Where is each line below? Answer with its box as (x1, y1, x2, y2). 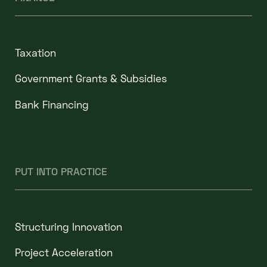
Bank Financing (14, 98, 89, 111)
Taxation (14, 46, 56, 59)
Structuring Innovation (14, 220, 122, 233)
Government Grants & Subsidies (14, 72, 167, 85)
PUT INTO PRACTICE (14, 164, 107, 178)
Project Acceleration (14, 246, 113, 259)
